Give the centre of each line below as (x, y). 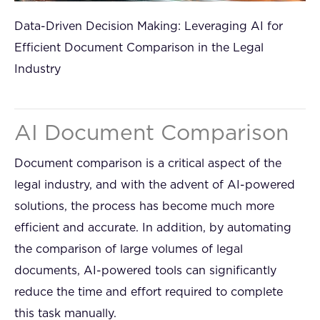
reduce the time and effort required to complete (149, 292)
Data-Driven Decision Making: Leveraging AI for (149, 26)
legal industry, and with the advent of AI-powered (155, 185)
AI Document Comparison (151, 134)
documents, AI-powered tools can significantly (145, 271)
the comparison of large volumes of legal (129, 249)
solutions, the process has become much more (144, 206)
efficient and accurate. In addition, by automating (153, 228)
